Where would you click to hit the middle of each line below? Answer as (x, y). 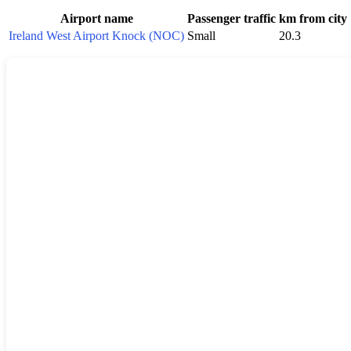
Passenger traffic (232, 18)
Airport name (96, 18)
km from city (313, 18)
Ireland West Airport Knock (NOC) (96, 35)
